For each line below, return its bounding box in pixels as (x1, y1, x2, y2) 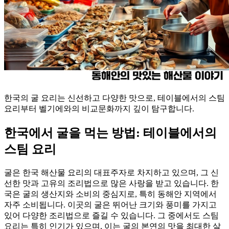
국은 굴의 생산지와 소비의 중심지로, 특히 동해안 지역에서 (4, 189, 217, 198)
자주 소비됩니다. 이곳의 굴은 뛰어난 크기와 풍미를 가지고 (4, 200, 217, 209)
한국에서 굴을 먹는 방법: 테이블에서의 (4, 126, 217, 140)
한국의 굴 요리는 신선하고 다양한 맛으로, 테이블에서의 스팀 (4, 93, 225, 102)
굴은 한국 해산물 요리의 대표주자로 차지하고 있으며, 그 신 (4, 168, 219, 177)
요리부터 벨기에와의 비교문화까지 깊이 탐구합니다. (4, 104, 194, 113)
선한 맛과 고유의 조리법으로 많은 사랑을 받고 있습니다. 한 (4, 178, 219, 188)
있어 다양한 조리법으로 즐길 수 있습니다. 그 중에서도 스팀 (4, 211, 219, 220)
